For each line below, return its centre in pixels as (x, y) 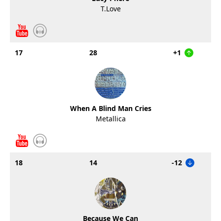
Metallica (110, 119)
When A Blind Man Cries (110, 108)
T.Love (110, 9)
